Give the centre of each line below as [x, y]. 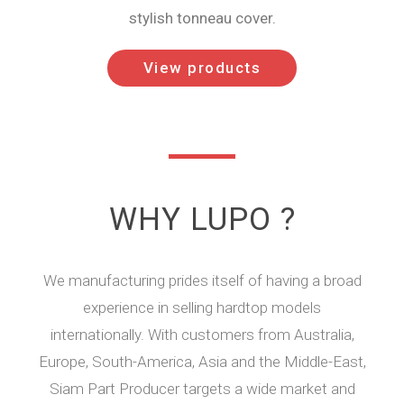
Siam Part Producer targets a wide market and [202, 389]
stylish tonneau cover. [202, 18]
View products [202, 68]
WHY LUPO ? [202, 220]
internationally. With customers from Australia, [202, 335]
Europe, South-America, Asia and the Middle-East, [202, 362]
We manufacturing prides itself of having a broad [202, 281]
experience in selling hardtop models [202, 308]
